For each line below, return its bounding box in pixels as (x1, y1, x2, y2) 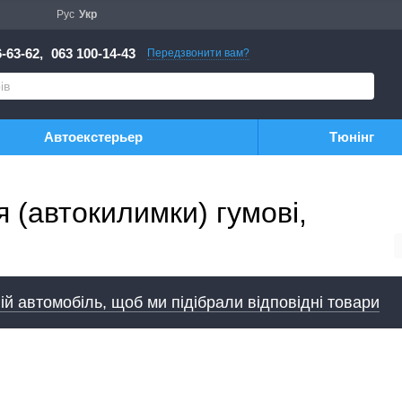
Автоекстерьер (43, 129, 143, 144)
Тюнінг (329, 129, 374, 144)
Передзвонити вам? (147, 46, 249, 59)
